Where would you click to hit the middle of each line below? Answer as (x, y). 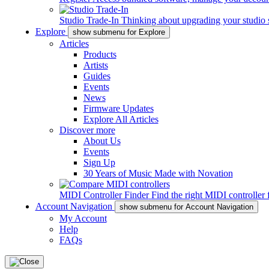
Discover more (87, 130)
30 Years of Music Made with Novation (158, 173)
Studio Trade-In (89, 20)
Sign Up (99, 162)
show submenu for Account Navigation (186, 207)
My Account (83, 218)
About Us (102, 141)
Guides (97, 76)
